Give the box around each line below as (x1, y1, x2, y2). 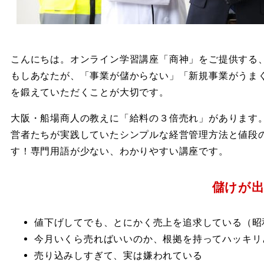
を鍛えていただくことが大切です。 (11, 87, 169, 98)
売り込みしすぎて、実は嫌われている (34, 250, 203, 261)
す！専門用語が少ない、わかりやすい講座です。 (11, 146, 229, 157)
